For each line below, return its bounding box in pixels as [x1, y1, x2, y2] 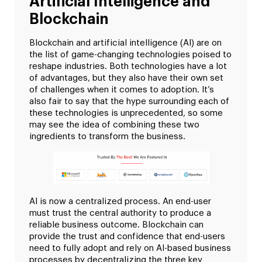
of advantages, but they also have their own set [29, 74, 223, 83]
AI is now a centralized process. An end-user [29, 196, 211, 206]
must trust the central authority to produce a [29, 208, 211, 218]
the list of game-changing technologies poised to [29, 50, 232, 60]
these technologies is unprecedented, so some [29, 109, 223, 118]
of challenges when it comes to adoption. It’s [29, 85, 214, 95]
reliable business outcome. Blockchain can [29, 220, 204, 229]
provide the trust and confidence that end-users [29, 232, 225, 241]
